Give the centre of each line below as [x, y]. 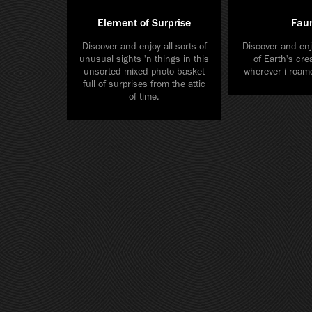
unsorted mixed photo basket [145, 71]
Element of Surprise [145, 22]
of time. [145, 96]
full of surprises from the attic [145, 84]
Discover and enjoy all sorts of [144, 46]
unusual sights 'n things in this [145, 58]
